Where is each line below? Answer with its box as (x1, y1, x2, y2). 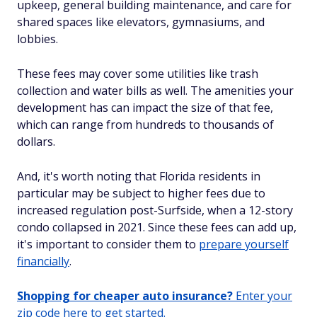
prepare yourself (199, 236, 289, 252)
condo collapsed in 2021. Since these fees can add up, (17, 219, 296, 235)
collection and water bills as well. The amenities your (17, 83, 294, 98)
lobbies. (17, 31, 58, 47)
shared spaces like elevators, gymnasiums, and (17, 14, 265, 30)
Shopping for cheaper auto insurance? (17, 288, 233, 304)
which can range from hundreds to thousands (17, 117, 260, 132)
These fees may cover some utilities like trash (17, 66, 258, 81)
